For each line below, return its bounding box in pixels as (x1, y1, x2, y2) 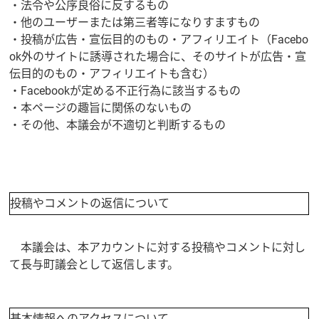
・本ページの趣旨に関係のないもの (9, 100, 192, 115)
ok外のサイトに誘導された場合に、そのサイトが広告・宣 (9, 49, 307, 63)
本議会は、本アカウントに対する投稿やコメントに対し (9, 240, 306, 254)
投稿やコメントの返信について (10, 196, 170, 210)
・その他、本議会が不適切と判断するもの (9, 117, 226, 132)
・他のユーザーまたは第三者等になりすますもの (9, 15, 261, 29)
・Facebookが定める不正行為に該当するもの (9, 83, 241, 98)
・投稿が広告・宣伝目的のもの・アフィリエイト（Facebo (9, 32, 309, 46)
